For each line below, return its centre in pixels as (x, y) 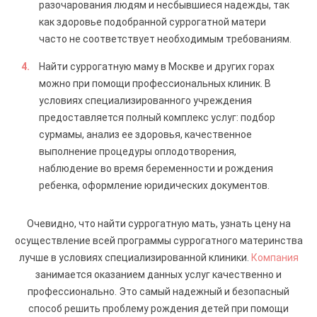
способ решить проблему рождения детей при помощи (158, 308)
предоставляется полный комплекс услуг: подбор (157, 117)
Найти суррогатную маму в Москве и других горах (157, 66)
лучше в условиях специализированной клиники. (135, 257)
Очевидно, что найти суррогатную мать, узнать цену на (158, 223)
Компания (275, 257)
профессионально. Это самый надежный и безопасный (158, 291)
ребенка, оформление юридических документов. (154, 185)
